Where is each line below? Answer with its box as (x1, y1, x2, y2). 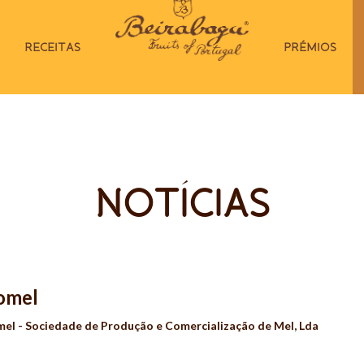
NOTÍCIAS (93, 181, 270, 226)
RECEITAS (24, 41, 80, 54)
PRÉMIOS (284, 41, 337, 54)
